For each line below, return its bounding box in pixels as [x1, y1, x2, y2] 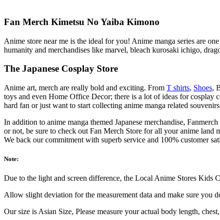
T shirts [166, 83, 190, 92]
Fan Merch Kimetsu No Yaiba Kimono [4, 16, 160, 27]
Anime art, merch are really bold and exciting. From [4, 83, 166, 92]
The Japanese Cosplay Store [4, 63, 118, 74]
